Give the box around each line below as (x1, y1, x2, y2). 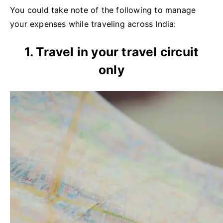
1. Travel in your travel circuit (24, 44, 199, 60)
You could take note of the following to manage (10, 4, 196, 15)
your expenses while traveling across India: (10, 18, 176, 29)
